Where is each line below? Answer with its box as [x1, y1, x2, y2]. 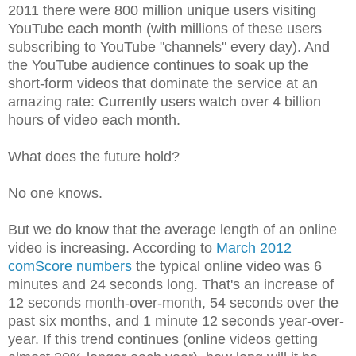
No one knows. [8, 184, 103, 201]
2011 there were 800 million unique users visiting [8, 2, 316, 18]
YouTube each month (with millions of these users [8, 20, 322, 37]
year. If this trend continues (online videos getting [8, 331, 318, 347]
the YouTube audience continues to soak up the [8, 56, 308, 73]
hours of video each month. [8, 111, 180, 128]
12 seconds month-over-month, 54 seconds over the [8, 294, 339, 311]
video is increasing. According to [8, 239, 216, 256]
